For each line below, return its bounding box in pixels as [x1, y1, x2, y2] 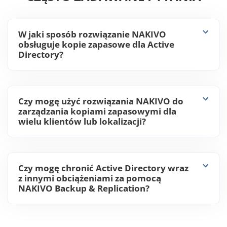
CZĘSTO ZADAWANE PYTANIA [26, 13, 201, 30]
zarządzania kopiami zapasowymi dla [18, 130, 176, 142]
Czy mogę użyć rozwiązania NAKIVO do [18, 120, 183, 132]
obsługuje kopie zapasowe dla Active [18, 63, 174, 75]
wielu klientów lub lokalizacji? [18, 140, 146, 153]
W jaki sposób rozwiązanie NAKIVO [18, 53, 166, 65]
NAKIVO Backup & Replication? [18, 207, 149, 219]
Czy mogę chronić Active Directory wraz [18, 187, 188, 199]
